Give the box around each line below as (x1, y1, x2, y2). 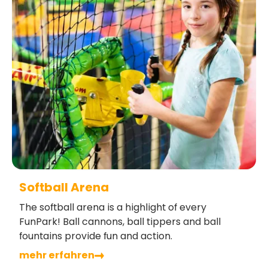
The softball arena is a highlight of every (19, 200, 206, 215)
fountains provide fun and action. (19, 229, 172, 243)
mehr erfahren (19, 248, 95, 263)
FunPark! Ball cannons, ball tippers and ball (19, 215, 221, 229)
